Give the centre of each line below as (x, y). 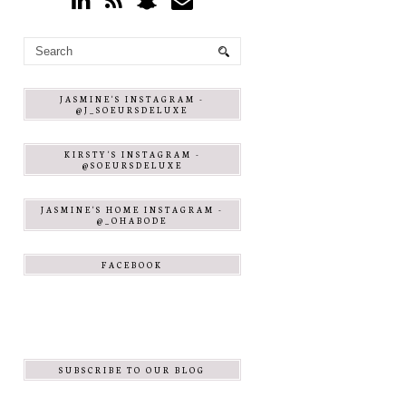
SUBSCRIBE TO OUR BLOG (132, 370)
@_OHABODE (132, 220)
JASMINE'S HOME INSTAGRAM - (132, 209)
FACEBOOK (132, 265)
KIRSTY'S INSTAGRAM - (132, 154)
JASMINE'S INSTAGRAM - (132, 99)
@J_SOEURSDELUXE (132, 110)
